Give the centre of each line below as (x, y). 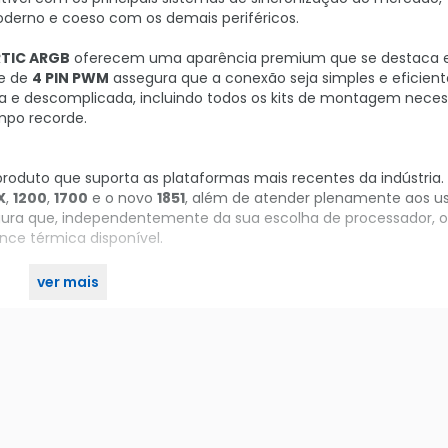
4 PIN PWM (70, 78)
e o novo (122, 198)
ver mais (68, 282)
